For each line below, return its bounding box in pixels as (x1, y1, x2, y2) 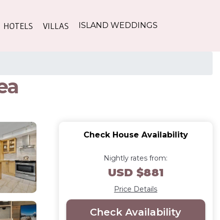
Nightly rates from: (104, 153, 168, 163)
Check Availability (90, 206, 182, 218)
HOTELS (3, 20, 33, 31)
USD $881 (108, 165, 164, 179)
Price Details (114, 184, 158, 193)
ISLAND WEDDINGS (79, 21, 158, 30)
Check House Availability (83, 130, 188, 139)
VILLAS (43, 20, 69, 31)
